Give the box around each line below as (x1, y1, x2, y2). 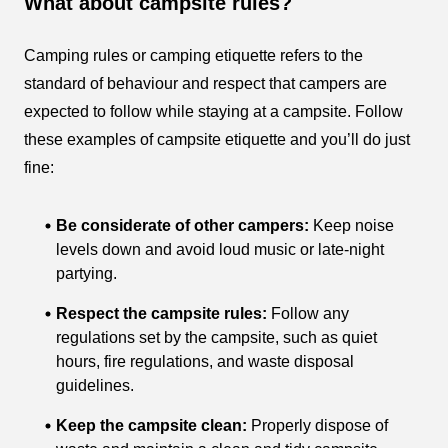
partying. (56, 265, 117, 283)
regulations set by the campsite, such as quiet (56, 329, 377, 347)
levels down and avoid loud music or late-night (56, 241, 384, 259)
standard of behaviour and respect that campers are (24, 75, 387, 93)
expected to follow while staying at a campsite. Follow (24, 103, 403, 121)
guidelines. (56, 377, 134, 395)
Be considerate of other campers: (56, 217, 313, 235)
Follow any (267, 305, 349, 323)
